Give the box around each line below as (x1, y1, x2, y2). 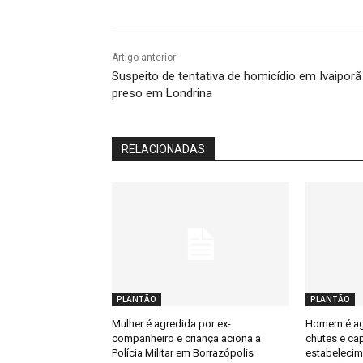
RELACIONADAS (122, 142, 205, 156)
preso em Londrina (112, 85, 212, 100)
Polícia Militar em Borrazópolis (112, 346, 254, 359)
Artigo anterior (112, 51, 176, 63)
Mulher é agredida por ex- (112, 317, 231, 330)
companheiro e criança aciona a (112, 331, 261, 344)
